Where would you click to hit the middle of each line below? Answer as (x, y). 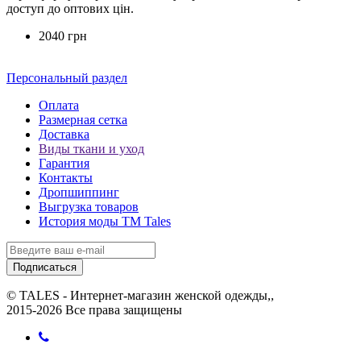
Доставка (64, 135)
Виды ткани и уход (91, 149)
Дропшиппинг (79, 193)
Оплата (59, 106)
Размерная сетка (83, 120)
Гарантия (64, 164)
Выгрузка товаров (89, 207)
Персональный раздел (67, 78)
